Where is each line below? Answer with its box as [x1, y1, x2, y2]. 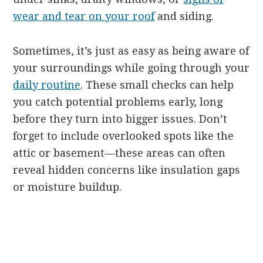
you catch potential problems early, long [13, 95, 223, 108]
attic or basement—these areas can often [13, 146, 226, 159]
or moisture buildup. [13, 180, 122, 193]
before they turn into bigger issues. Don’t [13, 112, 228, 125]
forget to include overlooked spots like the [13, 129, 234, 142]
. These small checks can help [80, 78, 234, 91]
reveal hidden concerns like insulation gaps [13, 163, 241, 176]
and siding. [154, 9, 214, 22]
